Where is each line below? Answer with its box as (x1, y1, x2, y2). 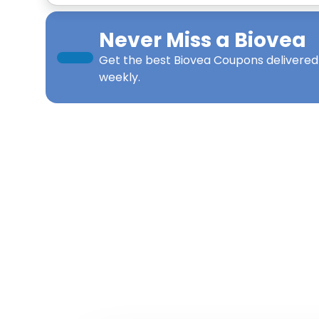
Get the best (99, 52, 174, 68)
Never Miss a (99, 26, 234, 54)
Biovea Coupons (174, 52, 263, 68)
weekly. (99, 69, 140, 85)
